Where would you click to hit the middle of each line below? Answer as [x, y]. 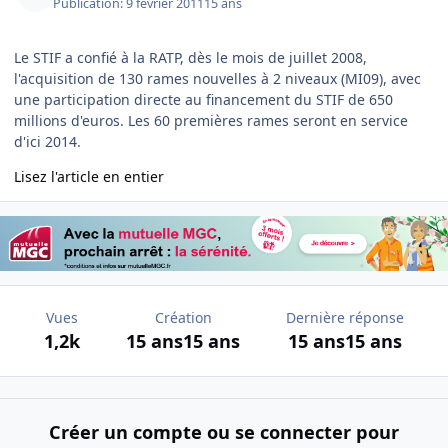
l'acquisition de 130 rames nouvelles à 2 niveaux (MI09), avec [217, 78]
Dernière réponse [345, 318]
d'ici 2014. [47, 141]
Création [183, 318]
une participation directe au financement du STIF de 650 [203, 99]
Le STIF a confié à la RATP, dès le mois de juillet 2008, [190, 57]
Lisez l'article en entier [89, 176]
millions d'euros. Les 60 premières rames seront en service [211, 120]
